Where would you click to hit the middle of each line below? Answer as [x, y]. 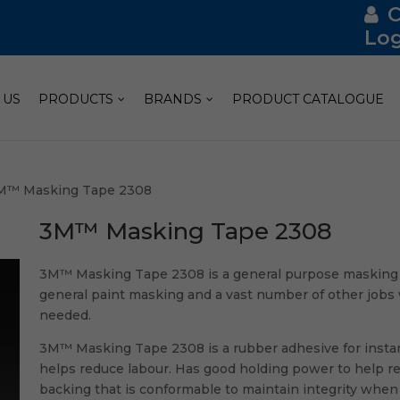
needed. [66, 315]
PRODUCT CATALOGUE [308, 99]
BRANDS [173, 99]
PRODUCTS [76, 99]
